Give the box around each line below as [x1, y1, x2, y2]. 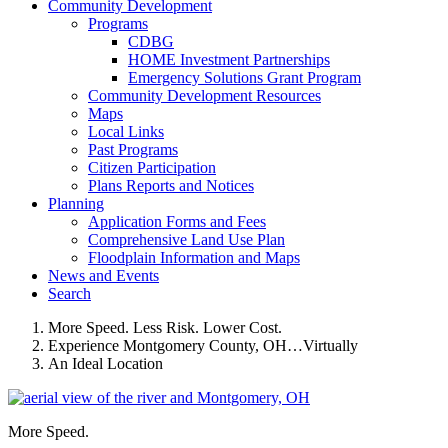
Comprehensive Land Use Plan [88, 231, 285, 248]
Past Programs [88, 141, 178, 158]
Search [48, 285, 91, 302]
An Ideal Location [48, 355, 163, 372]
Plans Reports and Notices [88, 177, 254, 194]
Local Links [88, 123, 164, 140]
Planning [48, 195, 104, 212]
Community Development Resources [88, 87, 321, 104]
